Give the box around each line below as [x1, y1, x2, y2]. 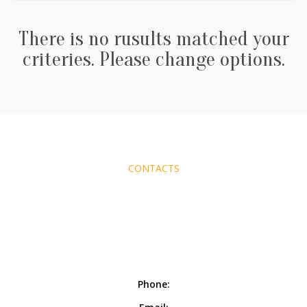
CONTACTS [127, 162, 180, 175]
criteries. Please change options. [22, 47, 285, 71]
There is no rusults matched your [18, 27, 289, 51]
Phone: [137, 278, 170, 291]
